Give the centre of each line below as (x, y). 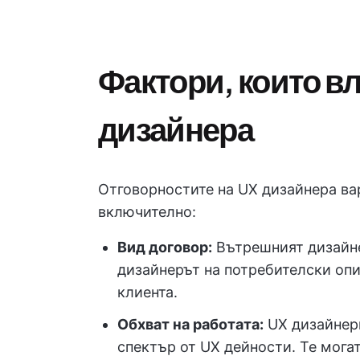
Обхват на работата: (190, 325)
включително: (147, 212)
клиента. (147, 292)
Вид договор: (165, 247)
